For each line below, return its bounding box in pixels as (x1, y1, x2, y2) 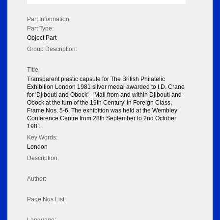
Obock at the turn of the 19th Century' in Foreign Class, (27, 99, 172, 107)
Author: (27, 175, 46, 183)
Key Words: (27, 134, 57, 141)
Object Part (27, 34, 56, 42)
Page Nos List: (27, 196, 66, 203)
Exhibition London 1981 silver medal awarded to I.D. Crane (27, 83, 185, 91)
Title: (27, 66, 40, 74)
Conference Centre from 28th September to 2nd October (27, 115, 176, 122)
